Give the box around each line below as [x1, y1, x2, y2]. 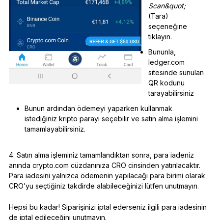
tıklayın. [148, 32, 172, 41]
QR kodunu [148, 78, 185, 87]
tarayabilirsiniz [148, 88, 194, 97]
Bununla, [148, 47, 176, 56]
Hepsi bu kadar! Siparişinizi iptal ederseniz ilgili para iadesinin [8, 202, 207, 211]
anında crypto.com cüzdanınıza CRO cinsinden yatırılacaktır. [8, 161, 200, 169]
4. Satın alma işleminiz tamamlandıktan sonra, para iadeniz [8, 150, 194, 159]
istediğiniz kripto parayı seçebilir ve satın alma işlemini [24, 114, 198, 123]
